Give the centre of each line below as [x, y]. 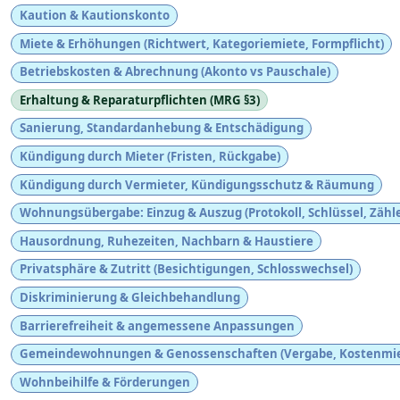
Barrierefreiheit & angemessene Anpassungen [157, 325]
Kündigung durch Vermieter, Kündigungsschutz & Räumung [196, 184]
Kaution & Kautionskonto [94, 15]
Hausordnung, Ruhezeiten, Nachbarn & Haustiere [166, 241]
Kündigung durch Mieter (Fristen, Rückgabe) [150, 156]
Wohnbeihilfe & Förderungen [104, 382]
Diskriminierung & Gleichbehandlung [129, 297]
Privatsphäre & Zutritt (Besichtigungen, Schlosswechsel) [186, 269]
